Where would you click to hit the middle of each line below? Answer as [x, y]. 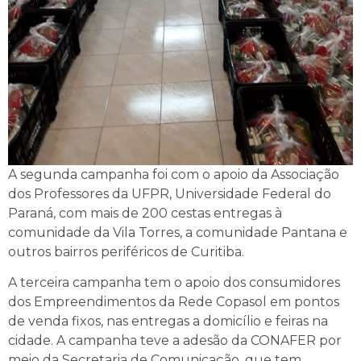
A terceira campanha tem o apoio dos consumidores [174, 283]
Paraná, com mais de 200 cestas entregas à [145, 213]
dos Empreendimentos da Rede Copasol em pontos [174, 302]
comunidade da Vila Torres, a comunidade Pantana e [178, 232]
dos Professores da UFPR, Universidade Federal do [170, 193]
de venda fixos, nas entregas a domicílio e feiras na [168, 322]
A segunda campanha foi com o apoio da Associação [174, 174]
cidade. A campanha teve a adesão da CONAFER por [175, 341]
